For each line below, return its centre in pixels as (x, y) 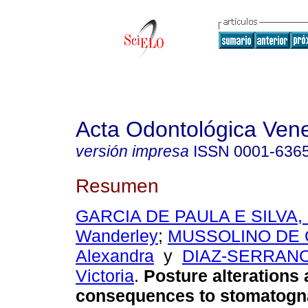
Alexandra (115, 256)
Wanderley (117, 236)
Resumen (117, 185)
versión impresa (132, 151)
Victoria (105, 276)
